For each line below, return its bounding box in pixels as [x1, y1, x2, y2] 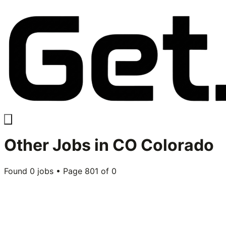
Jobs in [49, 135, 112, 155]
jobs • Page [35, 165, 85, 176]
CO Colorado [112, 135, 214, 155]
